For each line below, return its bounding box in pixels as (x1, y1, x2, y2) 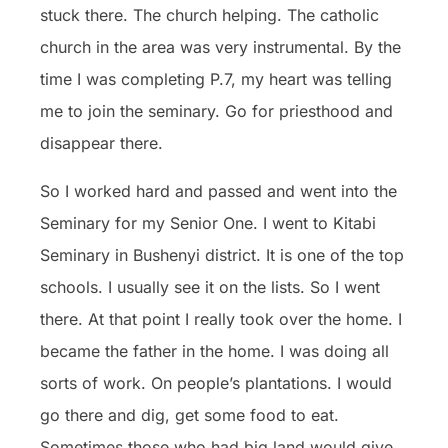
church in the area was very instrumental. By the (40, 36, 401, 57)
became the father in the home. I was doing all (40, 340, 389, 361)
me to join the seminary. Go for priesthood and (40, 100, 393, 121)
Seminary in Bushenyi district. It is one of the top (40, 244, 404, 265)
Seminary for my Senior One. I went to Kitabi (40, 212, 376, 233)
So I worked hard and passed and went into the (40, 180, 397, 201)
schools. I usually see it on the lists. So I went (40, 276, 380, 297)
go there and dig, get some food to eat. (40, 404, 339, 425)
